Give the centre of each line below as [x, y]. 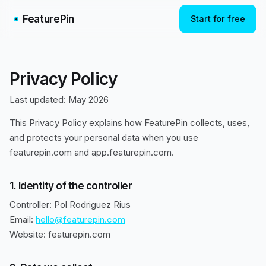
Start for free [218, 19]
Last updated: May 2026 [59, 99]
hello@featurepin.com [80, 219]
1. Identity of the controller [71, 186]
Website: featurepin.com [60, 234]
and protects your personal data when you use [104, 137]
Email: [23, 219]
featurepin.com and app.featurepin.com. [92, 152]
